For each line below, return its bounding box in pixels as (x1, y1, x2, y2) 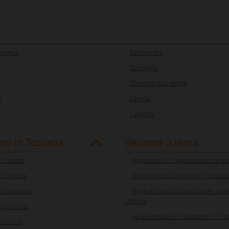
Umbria (125, 196, 147, 205)
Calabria (130, 109, 154, 118)
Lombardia (130, 48, 163, 57)
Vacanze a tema (125, 135, 198, 149)
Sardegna (130, 63, 158, 72)
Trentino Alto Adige (130, 78, 187, 87)
